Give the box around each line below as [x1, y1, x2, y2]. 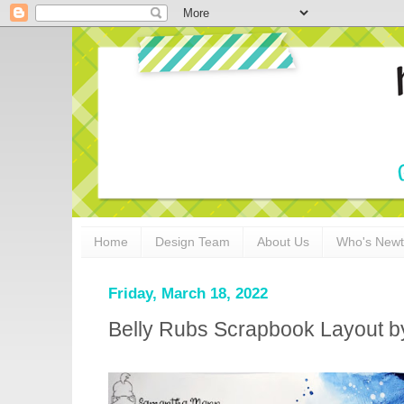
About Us [257, 234, 309, 250]
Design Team [155, 234, 230, 250]
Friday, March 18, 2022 [108, 284, 268, 302]
